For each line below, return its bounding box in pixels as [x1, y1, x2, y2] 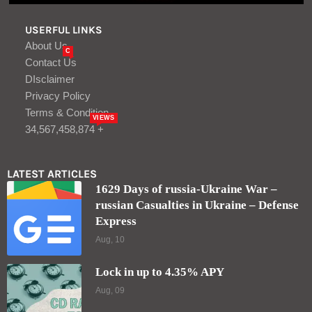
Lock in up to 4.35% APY [95, 265, 224, 279]
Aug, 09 [95, 286, 125, 296]
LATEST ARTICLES [7, 167, 97, 181]
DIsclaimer [25, 73, 75, 86]
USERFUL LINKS [25, 24, 102, 37]
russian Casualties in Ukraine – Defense [95, 198, 299, 212]
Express [95, 214, 136, 228]
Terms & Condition [25, 107, 109, 119]
